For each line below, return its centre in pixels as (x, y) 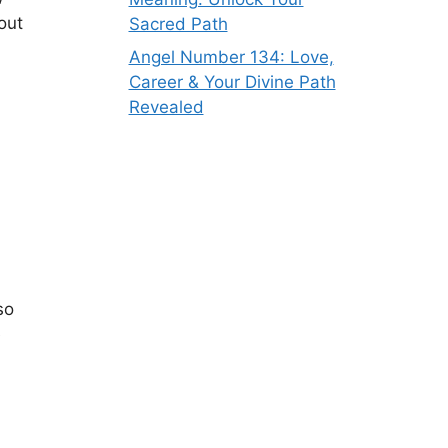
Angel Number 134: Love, (231, 57)
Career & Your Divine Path (232, 82)
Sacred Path (178, 23)
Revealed (166, 107)
